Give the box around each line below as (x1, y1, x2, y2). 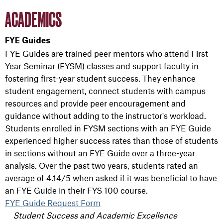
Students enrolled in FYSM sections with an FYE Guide (5, 123, 211, 133)
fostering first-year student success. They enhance (5, 73, 196, 84)
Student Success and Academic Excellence (13, 210, 177, 221)
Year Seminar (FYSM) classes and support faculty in (5, 61, 199, 71)
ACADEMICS (5, 8, 62, 31)
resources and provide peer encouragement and (5, 98, 186, 109)
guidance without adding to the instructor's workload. (5, 111, 206, 121)
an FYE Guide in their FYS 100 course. (5, 185, 148, 196)
